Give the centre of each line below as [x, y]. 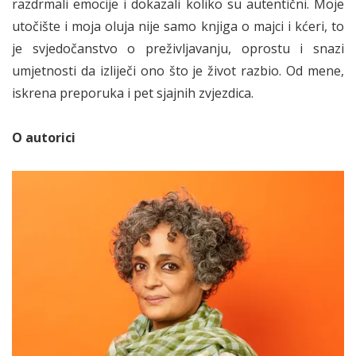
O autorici [44, 138]
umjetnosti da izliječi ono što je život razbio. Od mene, [178, 71]
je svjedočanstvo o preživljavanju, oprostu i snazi [178, 49]
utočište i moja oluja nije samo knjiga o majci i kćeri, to [178, 27]
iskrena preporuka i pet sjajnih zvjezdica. [133, 93]
